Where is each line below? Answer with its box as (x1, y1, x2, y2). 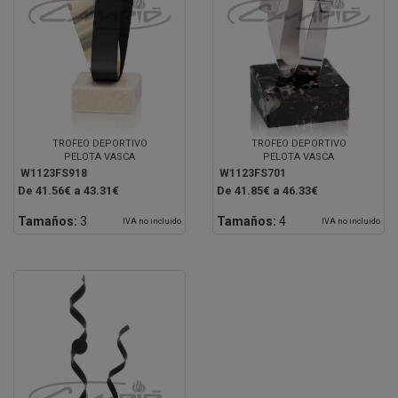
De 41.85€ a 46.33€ (217, 183, 318, 197)
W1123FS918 (20, 166, 87, 179)
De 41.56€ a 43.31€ (18, 183, 119, 197)
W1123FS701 (219, 166, 286, 179)
